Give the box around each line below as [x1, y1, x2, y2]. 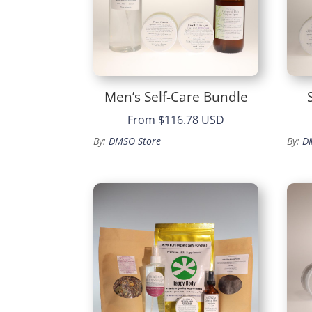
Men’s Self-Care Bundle [104, 87, 248, 106]
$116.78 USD [158, 112, 225, 128]
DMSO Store [109, 134, 162, 148]
